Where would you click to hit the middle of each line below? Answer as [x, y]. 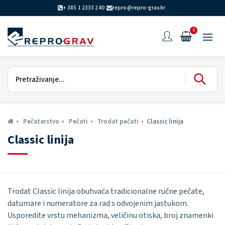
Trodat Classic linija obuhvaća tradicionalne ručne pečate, [106, 191]
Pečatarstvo [41, 122]
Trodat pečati [118, 122]
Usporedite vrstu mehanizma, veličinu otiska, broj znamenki [110, 215]
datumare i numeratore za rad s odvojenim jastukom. [98, 203]
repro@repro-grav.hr [139, 8]
